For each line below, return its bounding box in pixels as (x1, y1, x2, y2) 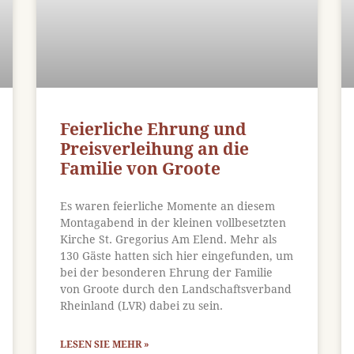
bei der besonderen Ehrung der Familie (59, 265, 273, 279)
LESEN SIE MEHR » (59, 338, 149, 350)
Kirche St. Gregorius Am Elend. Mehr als (59, 232, 277, 246)
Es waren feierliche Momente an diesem (59, 199, 275, 213)
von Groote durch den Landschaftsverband (59, 282, 292, 296)
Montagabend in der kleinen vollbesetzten (59, 216, 286, 229)
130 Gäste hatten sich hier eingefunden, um (59, 249, 293, 262)
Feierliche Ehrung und (59, 119, 247, 139)
